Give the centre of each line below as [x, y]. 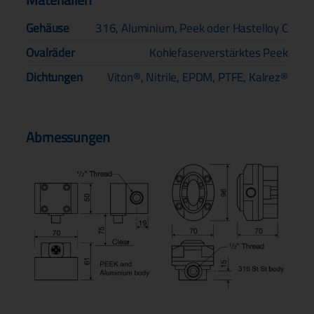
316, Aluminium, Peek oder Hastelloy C [191, 28]
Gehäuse [48, 28]
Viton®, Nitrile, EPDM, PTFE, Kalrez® [197, 77]
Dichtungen [54, 77]
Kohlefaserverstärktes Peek [219, 52]
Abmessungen [68, 137]
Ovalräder [50, 52]
